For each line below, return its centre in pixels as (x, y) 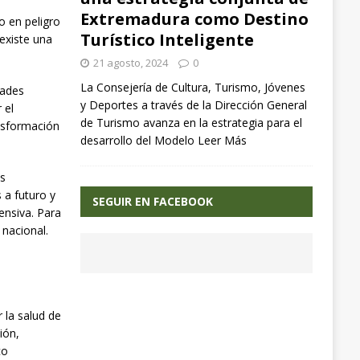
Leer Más (222, 141)
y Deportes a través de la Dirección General (193, 105)
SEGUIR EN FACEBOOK (152, 202)
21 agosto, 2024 (130, 63)
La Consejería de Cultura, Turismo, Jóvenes (192, 88)
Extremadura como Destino (194, 19)
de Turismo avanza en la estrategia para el (191, 123)
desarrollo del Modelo (139, 141)
